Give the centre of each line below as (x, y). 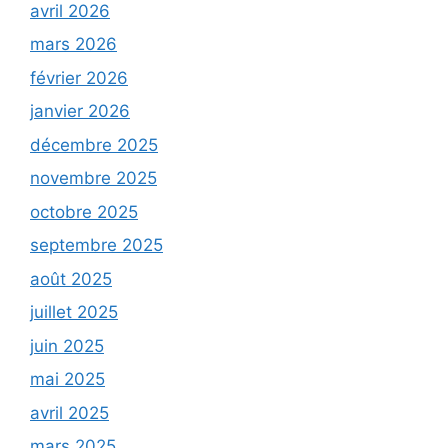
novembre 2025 (93, 178)
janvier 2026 (80, 111)
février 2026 (79, 77)
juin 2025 (67, 345)
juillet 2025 (74, 312)
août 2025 (71, 278)
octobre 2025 (84, 211)
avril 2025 (69, 412)
